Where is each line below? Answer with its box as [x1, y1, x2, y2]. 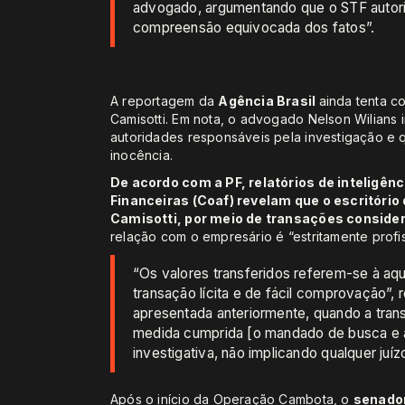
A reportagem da [110, 92, 219, 108]
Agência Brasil [218, 92, 319, 108]
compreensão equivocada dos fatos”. [133, 18, 375, 36]
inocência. [110, 146, 174, 163]
